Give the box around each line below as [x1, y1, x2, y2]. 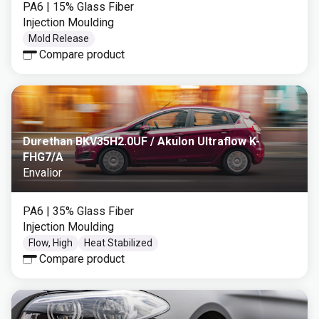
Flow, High [28, 237, 73, 249]
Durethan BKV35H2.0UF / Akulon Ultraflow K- [23, 135, 260, 148]
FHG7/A [23, 150, 63, 164]
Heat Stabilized [84, 237, 152, 249]
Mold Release [28, 33, 89, 44]
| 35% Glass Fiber [46, 204, 134, 218]
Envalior [23, 166, 62, 179]
